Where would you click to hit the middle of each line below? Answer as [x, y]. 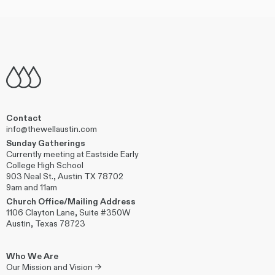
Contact [24, 118]
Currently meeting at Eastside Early [72, 155]
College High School [45, 166]
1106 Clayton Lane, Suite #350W [68, 213]
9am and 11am [32, 188]
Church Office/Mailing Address [71, 202]
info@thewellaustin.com [52, 130]
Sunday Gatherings [46, 144]
